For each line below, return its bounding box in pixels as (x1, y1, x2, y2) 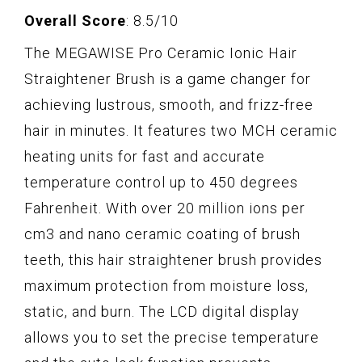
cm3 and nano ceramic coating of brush (24, 225, 301, 243)
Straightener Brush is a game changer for (24, 70, 311, 88)
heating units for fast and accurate (24, 148, 265, 166)
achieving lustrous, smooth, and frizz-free (24, 96, 314, 114)
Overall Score (24, 12, 126, 30)
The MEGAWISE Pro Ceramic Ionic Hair (24, 44, 297, 62)
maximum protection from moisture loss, (24, 277, 309, 295)
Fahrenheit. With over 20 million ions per (24, 200, 305, 217)
